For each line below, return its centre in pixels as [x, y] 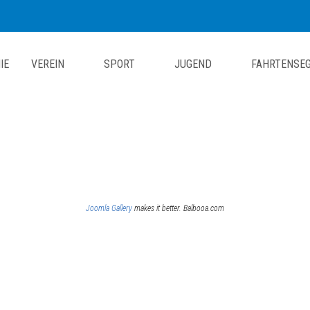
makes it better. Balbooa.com [178, 208]
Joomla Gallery [109, 208]
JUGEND [193, 64]
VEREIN [48, 64]
